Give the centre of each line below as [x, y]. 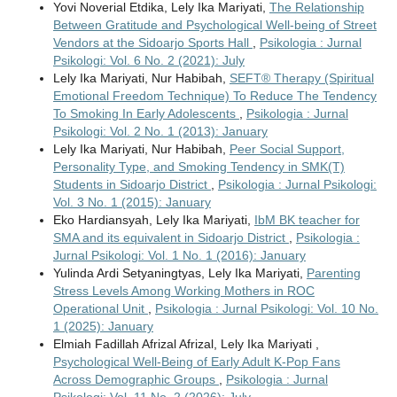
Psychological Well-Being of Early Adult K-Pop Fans [196, 362]
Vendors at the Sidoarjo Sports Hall [152, 43]
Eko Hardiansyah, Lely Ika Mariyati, [153, 220]
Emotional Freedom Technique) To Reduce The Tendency [214, 96]
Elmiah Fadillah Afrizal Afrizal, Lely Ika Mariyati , [186, 344]
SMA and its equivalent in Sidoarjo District [171, 238]
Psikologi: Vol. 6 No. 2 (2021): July [148, 61]
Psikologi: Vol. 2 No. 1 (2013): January [160, 132]
